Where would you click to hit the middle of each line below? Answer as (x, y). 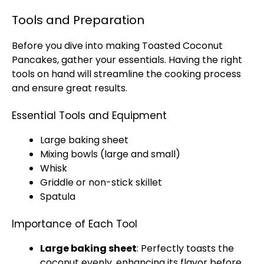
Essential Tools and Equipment (89, 115)
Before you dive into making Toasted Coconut (117, 46)
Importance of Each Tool (75, 224)
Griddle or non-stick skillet (101, 182)
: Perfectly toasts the (185, 248)
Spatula (58, 197)
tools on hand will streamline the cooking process (126, 74)
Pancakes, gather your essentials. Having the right (127, 60)
